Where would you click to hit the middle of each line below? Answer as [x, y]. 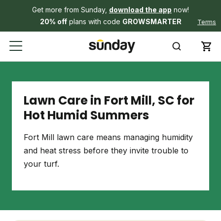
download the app [140, 10]
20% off [53, 21]
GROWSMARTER [152, 21]
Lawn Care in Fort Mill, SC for [109, 100]
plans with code [94, 21]
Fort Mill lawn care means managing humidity [108, 137]
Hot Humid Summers [86, 115]
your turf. [41, 164]
